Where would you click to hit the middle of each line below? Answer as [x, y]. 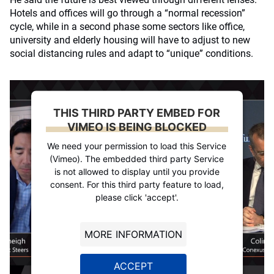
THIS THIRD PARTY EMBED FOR [137, 113]
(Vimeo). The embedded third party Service [137, 158]
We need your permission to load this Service [137, 146]
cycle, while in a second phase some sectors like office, [127, 27]
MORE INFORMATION [133, 234]
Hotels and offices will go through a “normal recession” [128, 13]
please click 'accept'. [137, 197]
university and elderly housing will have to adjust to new [130, 40]
